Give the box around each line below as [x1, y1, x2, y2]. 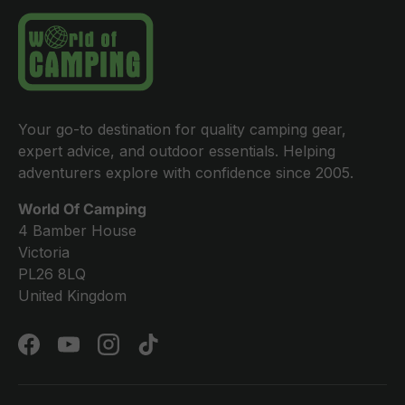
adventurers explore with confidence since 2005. [18, 164, 353, 183]
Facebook [27, 344, 97, 363]
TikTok [146, 344, 193, 363]
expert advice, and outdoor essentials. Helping [18, 142, 335, 161]
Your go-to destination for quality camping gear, [18, 120, 346, 139]
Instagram [107, 344, 176, 363]
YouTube [67, 344, 129, 363]
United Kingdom [18, 287, 127, 306]
